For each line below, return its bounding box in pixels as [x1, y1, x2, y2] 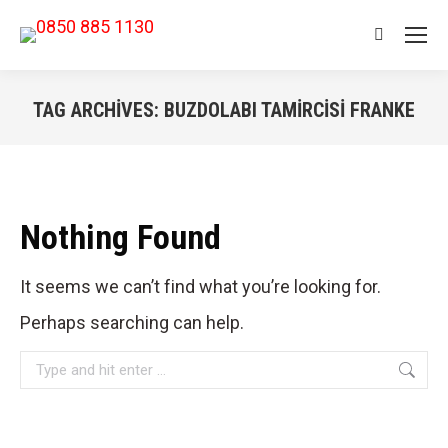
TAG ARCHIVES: [33, 98, 164, 122]
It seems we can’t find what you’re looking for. [20, 276, 381, 297]
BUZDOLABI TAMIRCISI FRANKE [164, 98, 415, 122]
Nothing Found [20, 217, 221, 257]
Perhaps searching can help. [20, 312, 244, 333]
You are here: [224, 132, 327, 153]
